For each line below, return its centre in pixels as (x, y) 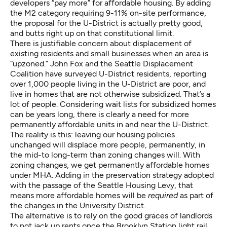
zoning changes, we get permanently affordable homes (110, 165)
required (163, 196)
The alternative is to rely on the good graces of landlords (111, 216)
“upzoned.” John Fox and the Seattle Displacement (102, 64)
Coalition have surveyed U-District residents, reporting (108, 74)
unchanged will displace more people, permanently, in (108, 145)
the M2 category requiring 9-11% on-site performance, (108, 13)
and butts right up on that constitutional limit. (92, 33)
